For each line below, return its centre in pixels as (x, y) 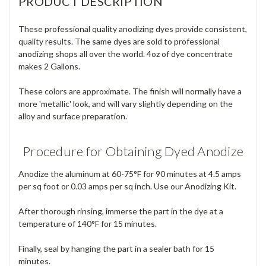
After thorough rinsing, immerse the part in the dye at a (121, 211)
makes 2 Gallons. (49, 66)
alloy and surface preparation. (73, 116)
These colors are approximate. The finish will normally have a (130, 91)
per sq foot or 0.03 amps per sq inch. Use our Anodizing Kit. (127, 186)
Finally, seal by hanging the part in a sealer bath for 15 (116, 248)
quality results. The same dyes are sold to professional (119, 41)
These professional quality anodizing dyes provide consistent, (133, 28)
